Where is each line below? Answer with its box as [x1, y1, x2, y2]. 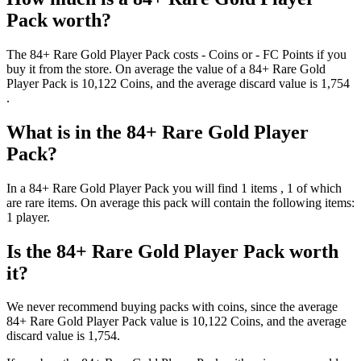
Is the [6, 240, 56, 262]
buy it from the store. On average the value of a [6, 61, 249, 76]
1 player [6, 210, 47, 224]
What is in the [6, 121, 127, 143]
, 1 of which [280, 180, 342, 195]
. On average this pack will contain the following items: [74, 195, 355, 210]
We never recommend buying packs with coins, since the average [6, 300, 338, 314]
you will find [169, 180, 241, 195]
